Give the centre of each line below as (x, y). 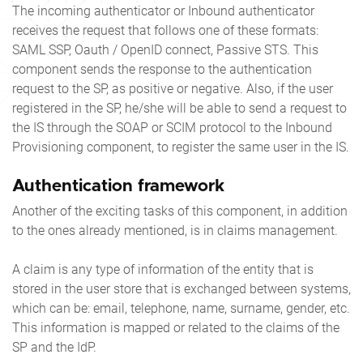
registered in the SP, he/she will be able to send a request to (179, 108)
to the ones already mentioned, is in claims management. (175, 230)
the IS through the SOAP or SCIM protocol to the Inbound (172, 127)
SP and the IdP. (54, 347)
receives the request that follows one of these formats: (165, 30)
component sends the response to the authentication (162, 69)
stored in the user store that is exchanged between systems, (181, 288)
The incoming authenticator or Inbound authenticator (163, 11)
